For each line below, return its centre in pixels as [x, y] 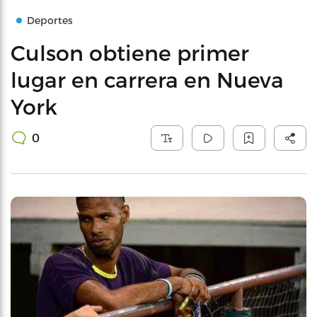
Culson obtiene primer [130, 52]
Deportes [50, 20]
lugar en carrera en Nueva [147, 79]
